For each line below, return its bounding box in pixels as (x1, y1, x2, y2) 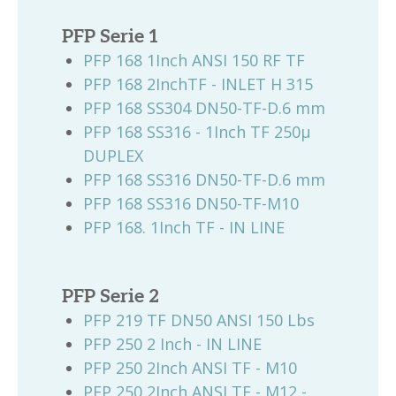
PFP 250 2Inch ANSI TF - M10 (83, 357, 297, 378)
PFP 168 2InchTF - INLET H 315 (83, 73, 313, 95)
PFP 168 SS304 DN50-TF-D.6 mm (83, 97, 325, 118)
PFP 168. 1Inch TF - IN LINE (83, 217, 285, 238)
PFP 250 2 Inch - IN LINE (83, 333, 262, 354)
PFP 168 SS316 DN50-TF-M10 (83, 193, 299, 214)
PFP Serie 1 (62, 26, 158, 48)
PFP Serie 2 (62, 286, 159, 308)
